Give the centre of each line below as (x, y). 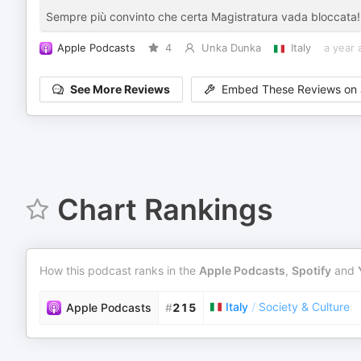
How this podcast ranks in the (119, 270)
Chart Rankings (165, 210)
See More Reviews (120, 89)
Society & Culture (304, 307)
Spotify (311, 270)
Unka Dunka (231, 48)
